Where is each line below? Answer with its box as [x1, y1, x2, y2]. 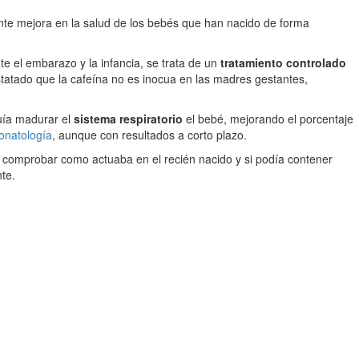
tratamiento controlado [220, 54, 346, 71]
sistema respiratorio [74, 111, 183, 127]
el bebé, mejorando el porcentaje [183, 111, 353, 127]
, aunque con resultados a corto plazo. [52, 127, 247, 143]
